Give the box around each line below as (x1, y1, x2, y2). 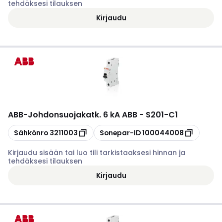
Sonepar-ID (100, 127, 141, 138)
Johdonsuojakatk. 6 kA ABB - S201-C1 (28, 109, 178, 120)
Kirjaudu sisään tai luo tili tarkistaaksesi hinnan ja (8, 148, 185, 158)
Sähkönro (14, 127, 48, 138)
